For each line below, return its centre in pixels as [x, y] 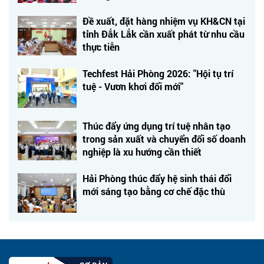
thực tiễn [101, 47]
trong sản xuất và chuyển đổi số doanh [164, 138]
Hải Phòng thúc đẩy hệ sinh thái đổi [157, 178]
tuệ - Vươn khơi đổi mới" [133, 86]
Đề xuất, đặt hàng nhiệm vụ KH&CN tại [164, 21]
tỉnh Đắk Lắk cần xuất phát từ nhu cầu [164, 34]
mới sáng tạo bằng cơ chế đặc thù [154, 191]
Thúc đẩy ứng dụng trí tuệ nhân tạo [156, 126]
